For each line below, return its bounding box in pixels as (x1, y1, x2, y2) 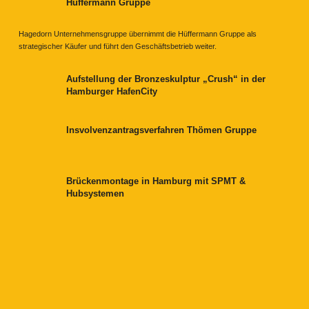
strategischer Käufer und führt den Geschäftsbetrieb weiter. (19, 42, 217, 51)
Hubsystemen (66, 188, 124, 199)
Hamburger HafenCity (66, 86, 157, 97)
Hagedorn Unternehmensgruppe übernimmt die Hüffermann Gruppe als (19, 30, 257, 39)
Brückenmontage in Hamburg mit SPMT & (66, 175, 246, 186)
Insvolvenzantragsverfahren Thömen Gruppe (66, 124, 257, 135)
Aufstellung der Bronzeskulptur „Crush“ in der (66, 73, 266, 84)
